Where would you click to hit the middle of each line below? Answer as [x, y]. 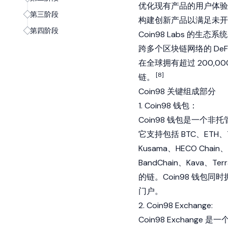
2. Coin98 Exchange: [176, 205]
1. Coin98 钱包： [168, 106]
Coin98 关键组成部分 [177, 91]
